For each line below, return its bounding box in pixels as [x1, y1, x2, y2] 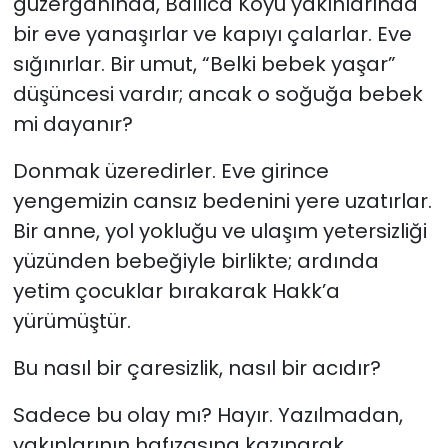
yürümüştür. [12, 306, 131, 335]
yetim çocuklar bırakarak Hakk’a [12, 276, 340, 305]
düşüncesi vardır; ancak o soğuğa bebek [12, 79, 423, 108]
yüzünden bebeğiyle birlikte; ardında [12, 246, 379, 275]
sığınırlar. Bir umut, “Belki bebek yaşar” [12, 49, 396, 78]
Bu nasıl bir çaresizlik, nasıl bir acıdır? [12, 353, 381, 382]
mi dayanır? [12, 109, 133, 138]
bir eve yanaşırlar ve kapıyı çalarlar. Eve [12, 19, 412, 48]
